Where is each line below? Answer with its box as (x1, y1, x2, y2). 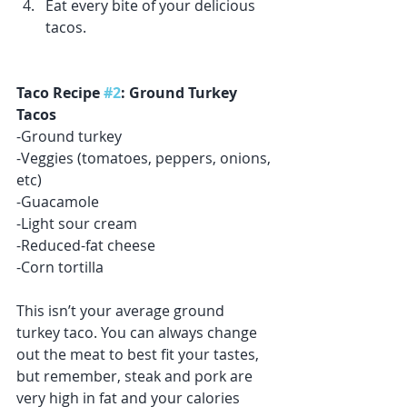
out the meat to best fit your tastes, (16, 344, 263, 364)
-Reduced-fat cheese (16, 235, 159, 255)
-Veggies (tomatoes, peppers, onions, (16, 148, 274, 168)
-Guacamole (16, 192, 103, 212)
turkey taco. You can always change (16, 323, 261, 342)
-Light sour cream (16, 213, 137, 233)
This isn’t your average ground (16, 301, 228, 321)
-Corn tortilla (16, 257, 107, 277)
